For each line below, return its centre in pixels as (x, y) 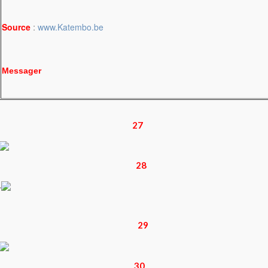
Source (16, 27)
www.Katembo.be (71, 27)
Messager (22, 71)
